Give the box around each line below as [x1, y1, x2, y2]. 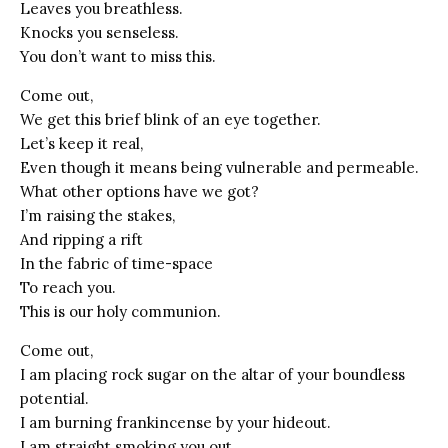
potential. [20, 388, 89, 408]
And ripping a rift [20, 229, 143, 249]
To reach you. [20, 277, 116, 297]
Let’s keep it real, [20, 133, 143, 153]
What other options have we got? [20, 181, 259, 201]
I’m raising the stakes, [20, 205, 175, 225]
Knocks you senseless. [20, 22, 179, 42]
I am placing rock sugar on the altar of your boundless [20, 364, 405, 384]
